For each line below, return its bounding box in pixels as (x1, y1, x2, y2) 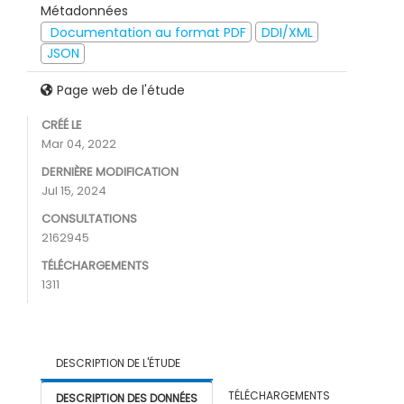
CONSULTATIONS (41, 210, 137, 228)
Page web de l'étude (53, 81, 185, 100)
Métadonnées (41, 2, 128, 21)
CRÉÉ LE (41, 116, 82, 134)
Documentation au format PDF (46, 23, 246, 41)
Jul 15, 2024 (41, 182, 106, 200)
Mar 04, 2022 (41, 135, 116, 153)
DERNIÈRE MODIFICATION (41, 163, 179, 181)
